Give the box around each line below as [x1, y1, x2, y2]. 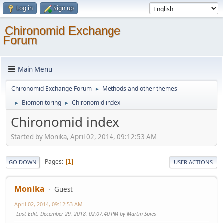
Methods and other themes [102, 84, 177, 93]
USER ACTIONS [174, 158, 213, 166]
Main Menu [18, 64, 52, 74]
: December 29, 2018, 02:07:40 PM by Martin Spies [37, 209, 156, 217]
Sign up [53, 4, 74, 12]
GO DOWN [9, 158, 37, 166]
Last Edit [16, 209, 37, 217]
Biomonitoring [22, 98, 61, 107]
